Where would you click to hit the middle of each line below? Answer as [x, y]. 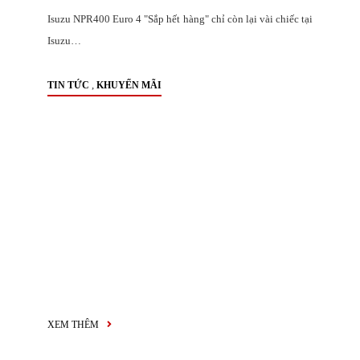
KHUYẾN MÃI [129, 85]
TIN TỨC [68, 85]
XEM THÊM [74, 325]
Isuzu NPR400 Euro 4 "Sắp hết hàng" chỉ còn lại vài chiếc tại [180, 19]
